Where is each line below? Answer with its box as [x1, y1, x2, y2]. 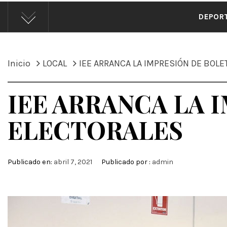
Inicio [8, 58, 30, 69]
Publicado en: [8, 158, 54, 166]
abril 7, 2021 [54, 158, 92, 166]
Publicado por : [100, 158, 152, 166]
